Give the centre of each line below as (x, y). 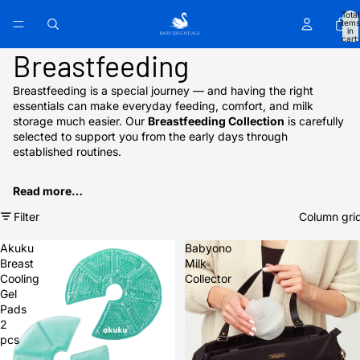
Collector (208, 278)
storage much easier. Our (80, 121)
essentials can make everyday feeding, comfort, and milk (163, 106)
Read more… (48, 191)
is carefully (314, 121)
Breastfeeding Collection (216, 121)
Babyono (208, 248)
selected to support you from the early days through (150, 136)
